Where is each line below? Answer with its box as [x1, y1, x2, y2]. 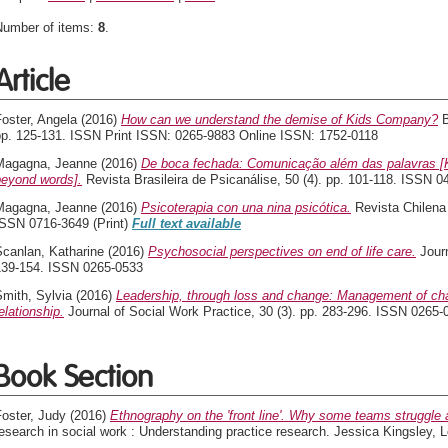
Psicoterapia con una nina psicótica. [141, 200, 351, 215]
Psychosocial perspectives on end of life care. [148, 244, 416, 259]
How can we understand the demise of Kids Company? [121, 112, 438, 127]
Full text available [132, 216, 241, 231]
